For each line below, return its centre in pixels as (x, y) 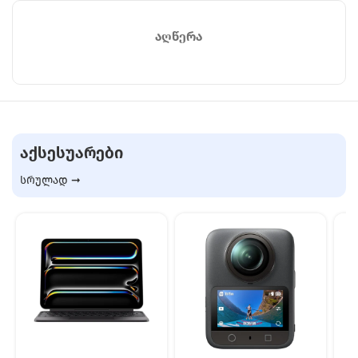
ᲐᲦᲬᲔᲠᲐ (179, 36)
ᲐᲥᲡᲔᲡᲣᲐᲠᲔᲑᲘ (72, 153)
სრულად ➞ (50, 180)
